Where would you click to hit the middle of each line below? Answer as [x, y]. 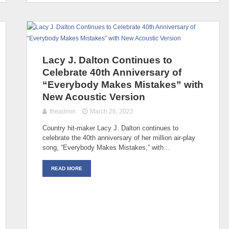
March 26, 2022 [112, 111]
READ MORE [67, 168]
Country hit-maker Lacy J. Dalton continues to [110, 128]
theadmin [63, 111]
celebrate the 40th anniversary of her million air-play [119, 138]
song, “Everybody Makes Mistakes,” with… [106, 147]
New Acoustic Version [94, 97]
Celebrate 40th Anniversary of [112, 72]
